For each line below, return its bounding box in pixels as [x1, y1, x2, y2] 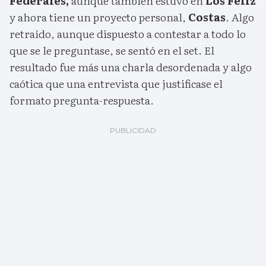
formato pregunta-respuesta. [9, 92, 154, 109]
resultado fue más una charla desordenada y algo [9, 59, 252, 75]
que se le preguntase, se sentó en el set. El [9, 42, 214, 59]
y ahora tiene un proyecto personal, [9, 9, 188, 26]
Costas [188, 9, 226, 26]
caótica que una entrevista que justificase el [9, 75, 223, 92]
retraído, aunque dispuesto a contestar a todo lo [9, 26, 246, 42]
